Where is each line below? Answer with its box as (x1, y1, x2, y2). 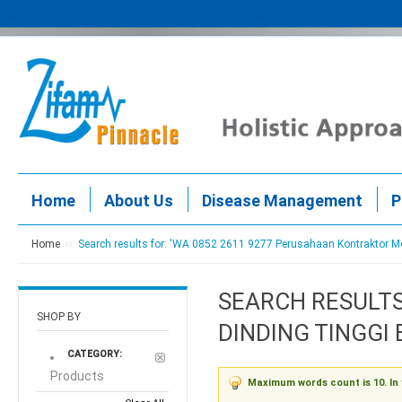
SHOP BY (37, 310, 81, 324)
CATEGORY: (67, 348, 122, 361)
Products (50, 369, 104, 384)
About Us (104, 191, 173, 211)
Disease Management (202, 191, 363, 211)
